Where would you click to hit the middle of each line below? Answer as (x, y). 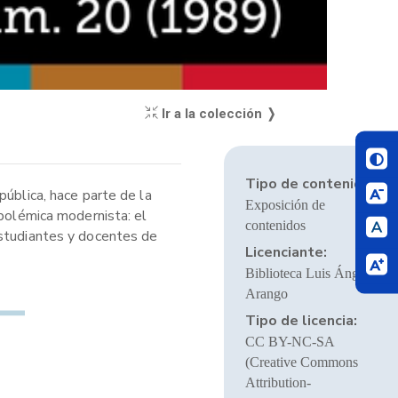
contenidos (275, 225)
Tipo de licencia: (301, 321)
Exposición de (285, 205)
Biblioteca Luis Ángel (306, 273)
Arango (266, 294)
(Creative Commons (301, 362)
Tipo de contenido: (310, 184)
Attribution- (278, 382)
